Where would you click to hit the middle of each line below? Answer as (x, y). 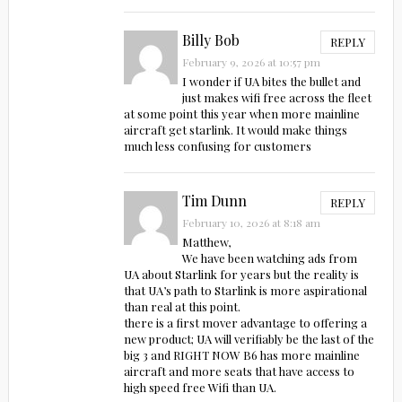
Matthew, (207, 242)
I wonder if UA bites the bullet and (272, 82)
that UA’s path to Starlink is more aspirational (245, 291)
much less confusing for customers (217, 146)
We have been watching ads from (270, 258)
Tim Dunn (215, 201)
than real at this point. (182, 307)
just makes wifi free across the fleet (277, 98)
